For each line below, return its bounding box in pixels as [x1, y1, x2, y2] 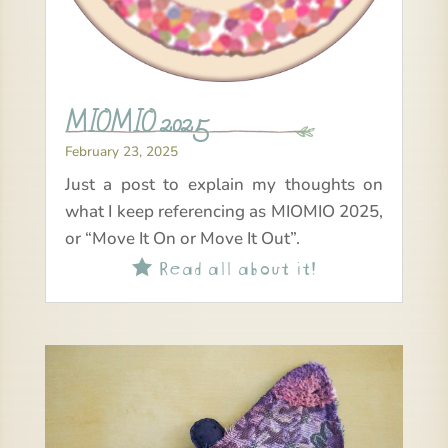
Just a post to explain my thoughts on [64, 173, 384, 197]
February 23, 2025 [64, 142, 178, 162]
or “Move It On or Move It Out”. [64, 227, 300, 251]
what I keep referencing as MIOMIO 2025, [64, 200, 384, 224]
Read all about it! [151, 251, 316, 281]
